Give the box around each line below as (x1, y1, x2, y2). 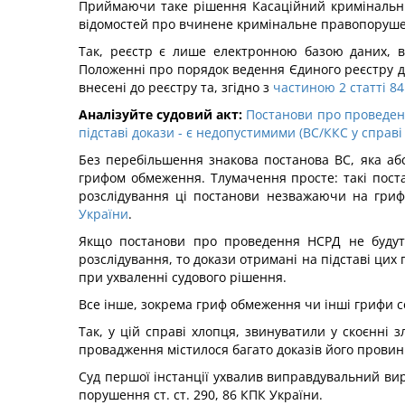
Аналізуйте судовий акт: (79, 106, 243, 123)
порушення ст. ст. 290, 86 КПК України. (79, 386, 323, 403)
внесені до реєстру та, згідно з (79, 79, 273, 96)
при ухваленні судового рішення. (79, 268, 297, 286)
